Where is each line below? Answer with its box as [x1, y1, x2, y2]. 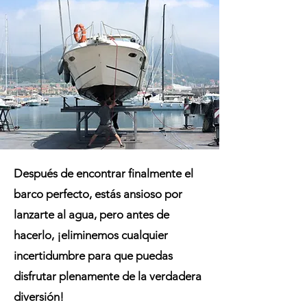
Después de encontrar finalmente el [14, 167, 193, 180]
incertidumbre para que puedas [14, 249, 173, 262]
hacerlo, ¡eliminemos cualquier [14, 228, 168, 242]
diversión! [14, 290, 64, 304]
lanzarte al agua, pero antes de [14, 208, 169, 221]
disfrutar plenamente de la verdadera [14, 269, 201, 283]
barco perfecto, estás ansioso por [14, 187, 182, 201]
